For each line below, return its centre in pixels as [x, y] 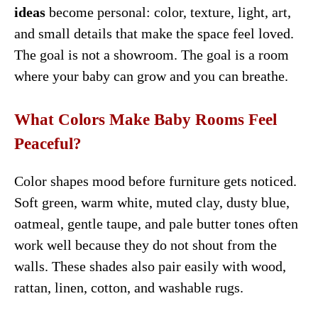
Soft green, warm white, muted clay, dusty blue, [152, 202]
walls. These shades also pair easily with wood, [150, 266]
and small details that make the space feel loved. [154, 33]
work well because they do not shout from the [146, 245]
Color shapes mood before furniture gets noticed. [155, 181]
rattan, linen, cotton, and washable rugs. [129, 287]
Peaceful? [48, 143]
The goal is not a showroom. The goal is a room [152, 54]
